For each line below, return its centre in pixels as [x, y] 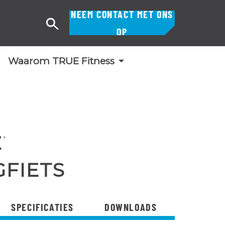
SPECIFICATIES [42, 207]
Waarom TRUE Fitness [61, 61]
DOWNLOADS [131, 207]
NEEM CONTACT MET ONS [122, 14]
